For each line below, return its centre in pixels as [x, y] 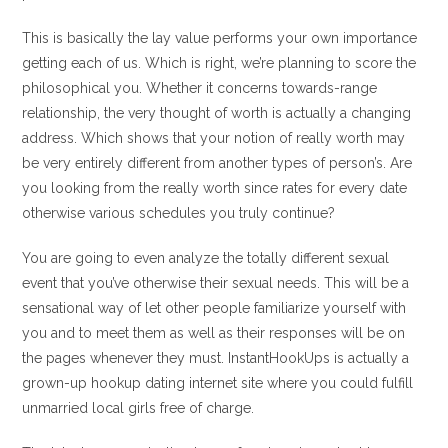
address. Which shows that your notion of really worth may [214, 137]
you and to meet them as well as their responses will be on [214, 332]
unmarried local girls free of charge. [138, 407]
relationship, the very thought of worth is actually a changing [217, 112]
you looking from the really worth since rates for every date [215, 187]
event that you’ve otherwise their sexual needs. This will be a [216, 282]
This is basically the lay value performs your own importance [220, 37]
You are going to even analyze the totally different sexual [206, 257]
